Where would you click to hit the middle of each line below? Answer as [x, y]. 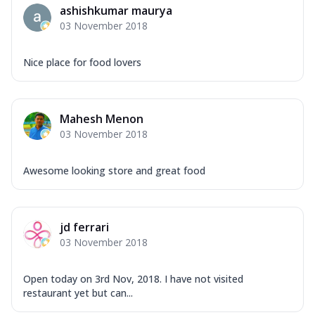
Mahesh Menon [102, 118]
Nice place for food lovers [82, 62]
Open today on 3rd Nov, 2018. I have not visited [133, 278]
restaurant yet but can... [78, 292]
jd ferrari [84, 227]
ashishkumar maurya [116, 10]
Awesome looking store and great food [114, 170]
